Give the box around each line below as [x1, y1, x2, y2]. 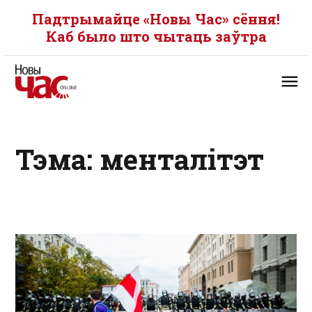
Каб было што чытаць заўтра [45, 27, 267, 45]
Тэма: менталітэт [15, 141, 264, 178]
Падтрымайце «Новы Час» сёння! [32, 10, 280, 28]
